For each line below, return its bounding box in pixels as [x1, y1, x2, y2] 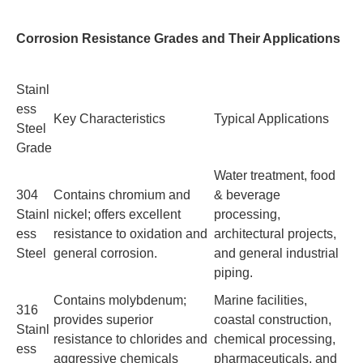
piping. [214, 266, 253, 280]
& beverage [214, 188, 280, 202]
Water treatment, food [214, 169, 335, 182]
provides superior [53, 313, 153, 327]
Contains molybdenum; [53, 293, 186, 307]
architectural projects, [214, 227, 336, 241]
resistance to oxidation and [53, 227, 207, 241]
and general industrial [214, 246, 339, 260]
